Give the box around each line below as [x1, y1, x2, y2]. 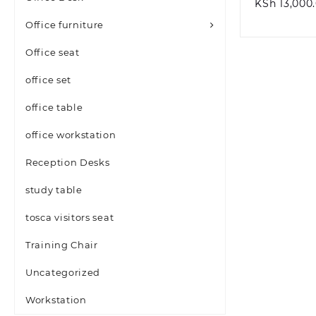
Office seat [25, 47, 80, 58]
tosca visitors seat [25, 212, 114, 223]
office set [25, 74, 71, 85]
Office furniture [25, 19, 104, 30]
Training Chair [25, 239, 98, 250]
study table [25, 184, 83, 195]
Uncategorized [25, 267, 101, 278]
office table [25, 102, 83, 113]
